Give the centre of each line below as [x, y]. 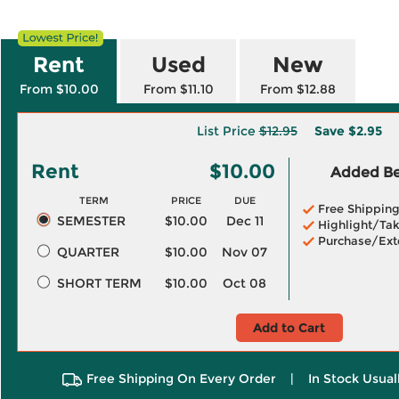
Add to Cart [289, 328]
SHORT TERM [99, 283]
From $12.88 [297, 89]
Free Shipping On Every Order [181, 379]
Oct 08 [244, 283]
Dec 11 [244, 221]
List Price [228, 131]
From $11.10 [178, 89]
